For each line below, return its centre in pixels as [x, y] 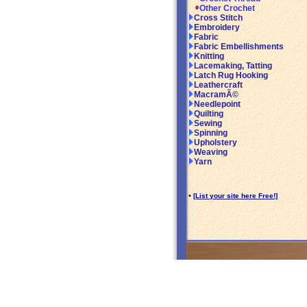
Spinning [211, 133]
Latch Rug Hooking [231, 76]
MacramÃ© [216, 95]
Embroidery [217, 28]
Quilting [209, 114]
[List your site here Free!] [235, 196]
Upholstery [216, 143]
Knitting [209, 57]
